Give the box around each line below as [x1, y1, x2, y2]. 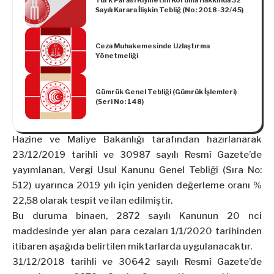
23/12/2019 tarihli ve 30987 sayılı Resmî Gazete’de [12, 149, 262, 161]
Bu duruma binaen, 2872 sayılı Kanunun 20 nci [12, 210, 262, 222]
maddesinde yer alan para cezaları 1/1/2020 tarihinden [12, 226, 262, 237]
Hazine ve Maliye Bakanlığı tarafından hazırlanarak [12, 134, 262, 146]
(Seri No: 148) [95, 97, 144, 106]
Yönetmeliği [95, 51, 138, 60]
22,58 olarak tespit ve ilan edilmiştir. [12, 195, 172, 207]
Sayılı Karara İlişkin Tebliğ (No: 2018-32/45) [95, 5, 243, 14]
